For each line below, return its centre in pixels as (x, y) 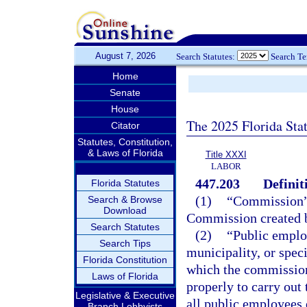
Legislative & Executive (125, 295)
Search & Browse (125, 199)
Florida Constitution (125, 260)
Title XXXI (226, 155)
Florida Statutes (125, 183)
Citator (125, 125)
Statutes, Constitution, (125, 142)
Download (125, 210)
